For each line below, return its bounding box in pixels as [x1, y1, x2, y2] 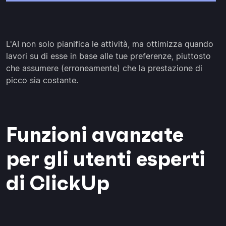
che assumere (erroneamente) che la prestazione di [6, 63, 202, 73]
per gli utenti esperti [6, 146, 205, 172]
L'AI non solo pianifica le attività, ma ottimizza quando [6, 38, 213, 49]
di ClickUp [6, 170, 109, 196]
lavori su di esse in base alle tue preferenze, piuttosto [6, 50, 211, 61]
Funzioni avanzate [6, 122, 184, 147]
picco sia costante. [6, 75, 78, 85]
